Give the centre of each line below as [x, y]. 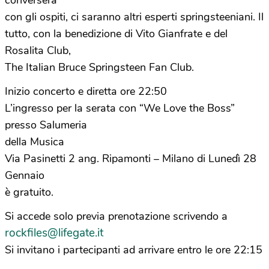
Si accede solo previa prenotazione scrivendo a [116, 216]
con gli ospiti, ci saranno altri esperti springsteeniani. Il [134, 17]
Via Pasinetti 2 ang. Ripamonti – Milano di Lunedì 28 [131, 159]
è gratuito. [29, 192]
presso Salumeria [46, 125]
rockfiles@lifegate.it [54, 233]
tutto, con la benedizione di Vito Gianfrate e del [116, 34]
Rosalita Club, [38, 50]
